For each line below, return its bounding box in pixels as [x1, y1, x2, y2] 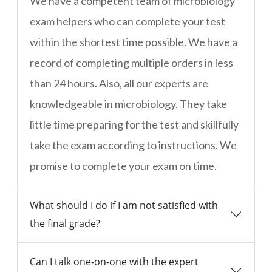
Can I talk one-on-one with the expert [30, 255, 199, 269]
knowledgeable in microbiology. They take [30, 97, 227, 111]
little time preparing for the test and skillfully [30, 118, 239, 132]
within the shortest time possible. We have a [30, 35, 237, 49]
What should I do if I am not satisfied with [30, 199, 218, 212]
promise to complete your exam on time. [30, 159, 217, 173]
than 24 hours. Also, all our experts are [30, 76, 208, 90]
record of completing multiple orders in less [30, 56, 233, 70]
